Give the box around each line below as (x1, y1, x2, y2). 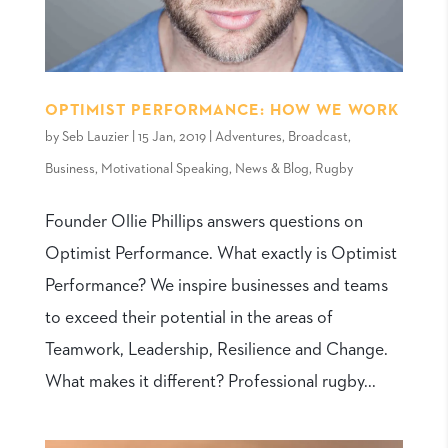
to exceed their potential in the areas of (44, 308, 333, 327)
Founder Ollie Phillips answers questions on (44, 212, 363, 231)
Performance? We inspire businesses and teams (44, 276, 388, 295)
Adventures (214, 129, 282, 144)
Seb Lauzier (61, 129, 129, 144)
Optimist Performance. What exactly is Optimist (44, 244, 397, 263)
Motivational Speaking (100, 161, 229, 176)
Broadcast (287, 129, 348, 144)
